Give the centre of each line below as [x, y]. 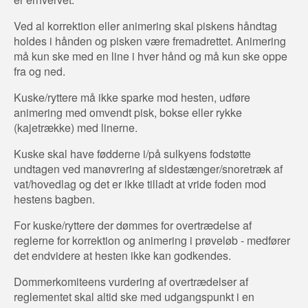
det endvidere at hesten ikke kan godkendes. [122, 255]
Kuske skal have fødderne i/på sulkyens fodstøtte [132, 153]
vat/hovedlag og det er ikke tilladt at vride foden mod [140, 184]
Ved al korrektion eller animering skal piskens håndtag [145, 25]
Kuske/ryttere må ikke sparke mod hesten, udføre [132, 97]
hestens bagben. [54, 199]
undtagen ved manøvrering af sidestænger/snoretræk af [148, 168]
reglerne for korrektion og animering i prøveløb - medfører [152, 240]
